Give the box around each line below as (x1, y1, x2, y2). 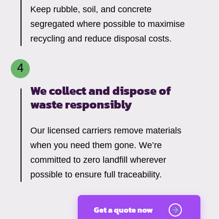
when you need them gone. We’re (30, 140, 162, 151)
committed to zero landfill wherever (30, 155, 167, 165)
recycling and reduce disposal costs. (30, 34, 172, 44)
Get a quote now (94, 204, 153, 216)
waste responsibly (30, 96, 132, 113)
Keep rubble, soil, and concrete (30, 4, 152, 15)
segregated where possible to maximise (30, 19, 185, 29)
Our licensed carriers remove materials (30, 126, 182, 136)
